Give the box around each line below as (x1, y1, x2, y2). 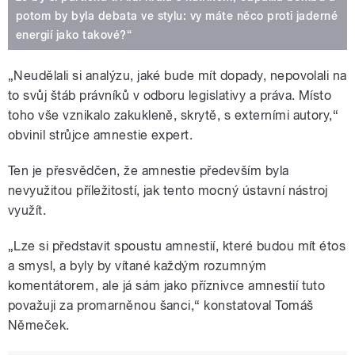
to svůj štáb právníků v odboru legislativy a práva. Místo (8, 88, 332, 104)
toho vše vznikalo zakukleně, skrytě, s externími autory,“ (8, 108, 339, 124)
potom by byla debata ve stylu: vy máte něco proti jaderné (16, 10, 338, 23)
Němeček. (8, 318, 70, 334)
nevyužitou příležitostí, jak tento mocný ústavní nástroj (8, 183, 328, 199)
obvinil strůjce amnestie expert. (8, 128, 193, 143)
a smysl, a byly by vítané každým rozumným (8, 258, 267, 274)
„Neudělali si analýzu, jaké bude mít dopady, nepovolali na (8, 68, 347, 84)
